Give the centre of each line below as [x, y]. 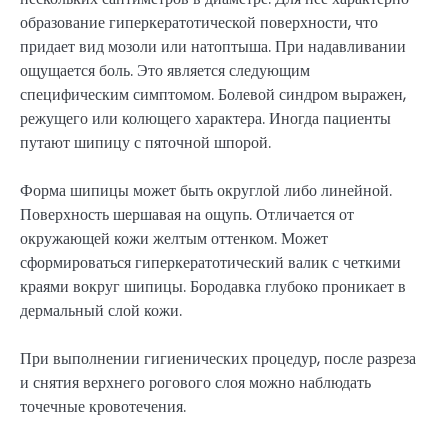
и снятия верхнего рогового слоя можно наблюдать [195, 382]
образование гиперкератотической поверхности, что [199, 22]
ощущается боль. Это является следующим [165, 70]
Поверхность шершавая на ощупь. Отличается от [187, 214]
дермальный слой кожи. [101, 310]
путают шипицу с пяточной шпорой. [145, 142]
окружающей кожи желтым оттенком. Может [174, 238]
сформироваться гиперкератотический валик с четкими [210, 262]
